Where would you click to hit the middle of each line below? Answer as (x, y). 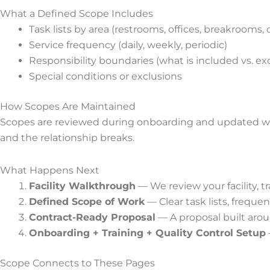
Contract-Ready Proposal (92, 217)
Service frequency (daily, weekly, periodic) (128, 45)
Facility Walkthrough (82, 186)
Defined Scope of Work (87, 202)
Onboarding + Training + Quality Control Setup (147, 233)
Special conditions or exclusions (105, 76)
